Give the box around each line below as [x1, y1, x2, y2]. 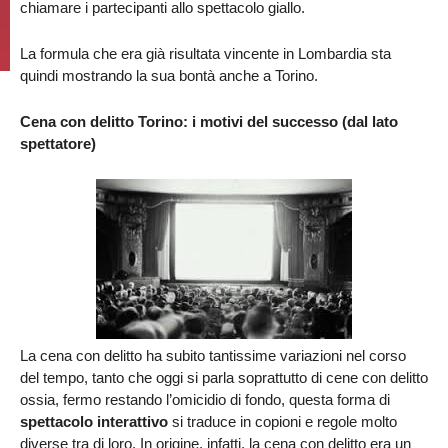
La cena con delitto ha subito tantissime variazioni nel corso [20, 347, 406, 364]
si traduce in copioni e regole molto [168, 413, 397, 430]
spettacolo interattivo [20, 413, 168, 430]
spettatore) [20, 135, 96, 152]
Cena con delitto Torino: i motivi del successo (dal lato [20, 113, 398, 130]
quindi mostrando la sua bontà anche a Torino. [20, 67, 318, 84]
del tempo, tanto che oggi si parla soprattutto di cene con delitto [20, 369, 428, 386]
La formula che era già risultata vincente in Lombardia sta [20, 45, 391, 62]
